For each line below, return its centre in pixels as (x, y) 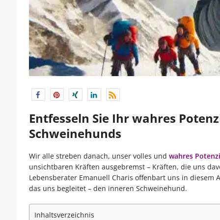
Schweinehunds (75, 134)
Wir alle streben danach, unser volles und (98, 156)
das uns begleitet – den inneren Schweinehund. (108, 189)
